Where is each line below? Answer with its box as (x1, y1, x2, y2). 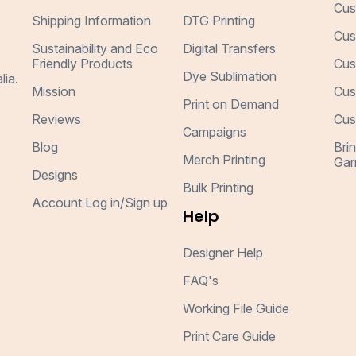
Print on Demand (182, 96, 279, 112)
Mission (32, 83, 76, 99)
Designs (32, 167, 79, 183)
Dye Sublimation (182, 68, 277, 84)
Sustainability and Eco (32, 41, 159, 56)
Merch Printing (182, 152, 265, 168)
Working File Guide (182, 300, 289, 316)
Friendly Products (32, 56, 133, 72)
